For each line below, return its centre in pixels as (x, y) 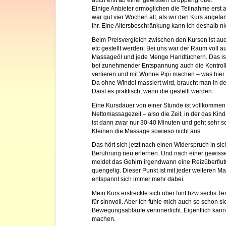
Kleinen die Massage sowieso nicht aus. (147, 131)
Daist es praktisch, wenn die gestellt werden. (153, 91)
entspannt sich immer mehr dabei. (138, 179)
